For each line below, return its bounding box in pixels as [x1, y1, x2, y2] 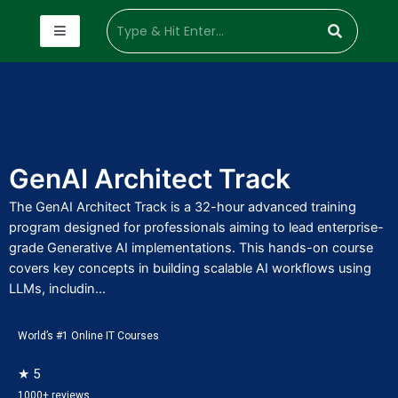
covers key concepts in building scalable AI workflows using [9, 260, 371, 276]
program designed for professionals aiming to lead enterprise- [9, 219, 384, 235]
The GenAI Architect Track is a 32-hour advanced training [9, 199, 356, 215]
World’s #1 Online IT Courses [18, 330, 159, 342]
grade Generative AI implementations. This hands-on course [9, 240, 373, 256]
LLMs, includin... [9, 281, 106, 297]
